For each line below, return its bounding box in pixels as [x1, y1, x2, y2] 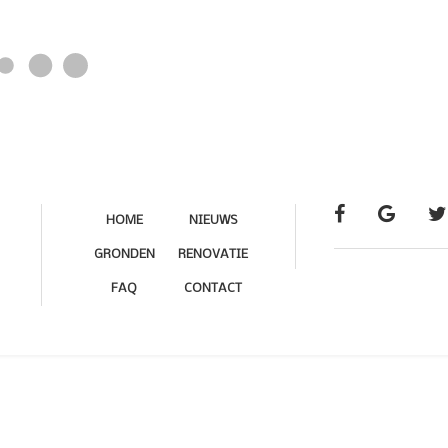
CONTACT [184, 281, 243, 295]
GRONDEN [93, 247, 155, 261]
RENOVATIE [178, 247, 249, 261]
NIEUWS [189, 213, 238, 227]
